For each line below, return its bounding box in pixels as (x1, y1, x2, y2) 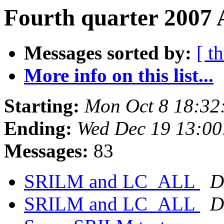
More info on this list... (24, 64, 213, 86)
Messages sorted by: (24, 42, 191, 64)
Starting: (4, 95, 79, 117)
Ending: (4, 117, 72, 139)
